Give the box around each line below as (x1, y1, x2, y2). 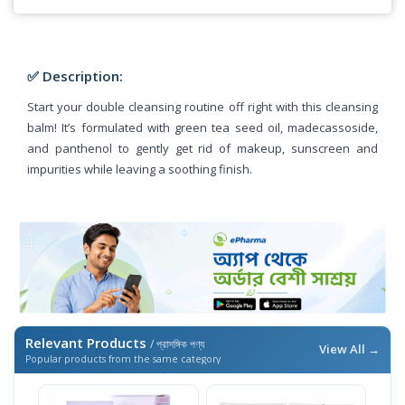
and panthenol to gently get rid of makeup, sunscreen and (27, 139, 378, 156)
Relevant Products (25, 334, 150, 353)
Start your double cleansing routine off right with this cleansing (27, 98, 378, 115)
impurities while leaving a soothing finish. (27, 160, 252, 177)
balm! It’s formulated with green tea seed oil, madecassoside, (27, 118, 378, 136)
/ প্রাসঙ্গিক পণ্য (150, 336, 204, 353)
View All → (319, 341, 380, 358)
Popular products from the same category (25, 353, 221, 366)
